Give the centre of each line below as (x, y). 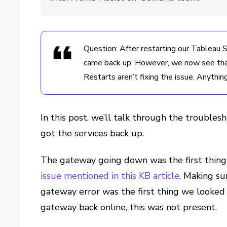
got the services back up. (92, 133)
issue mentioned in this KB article (110, 176)
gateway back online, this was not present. (129, 207)
